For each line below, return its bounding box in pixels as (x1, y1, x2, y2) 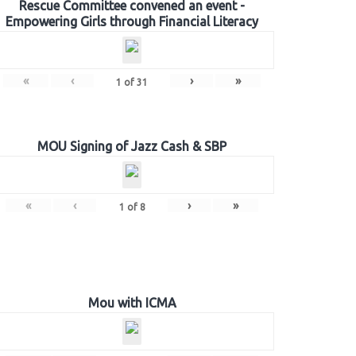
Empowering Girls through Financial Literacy (6, 14, 258, 29)
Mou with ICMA (87, 296, 176, 310)
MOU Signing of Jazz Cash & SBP (37, 139, 226, 153)
